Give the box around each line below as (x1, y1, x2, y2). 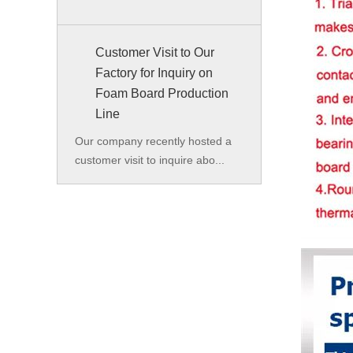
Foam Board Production (95, 87, 229, 100)
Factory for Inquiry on (95, 66, 213, 80)
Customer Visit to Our (95, 46, 214, 59)
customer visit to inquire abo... (75, 154, 225, 166)
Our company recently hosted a (75, 135, 232, 147)
